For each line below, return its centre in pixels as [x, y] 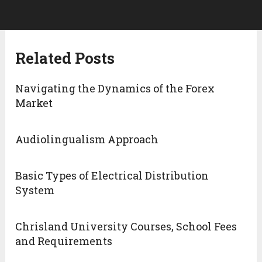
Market [34, 103]
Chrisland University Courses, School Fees [126, 227]
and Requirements [64, 241]
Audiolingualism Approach [87, 139]
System [35, 190]
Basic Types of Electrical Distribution [112, 176]
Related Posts [65, 58]
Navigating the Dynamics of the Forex [115, 89]
